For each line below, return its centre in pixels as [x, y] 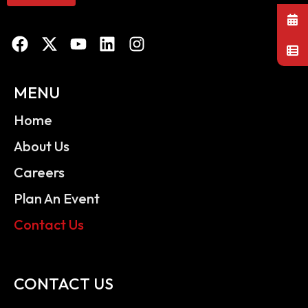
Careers [39, 172]
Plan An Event [57, 198]
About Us [42, 146]
